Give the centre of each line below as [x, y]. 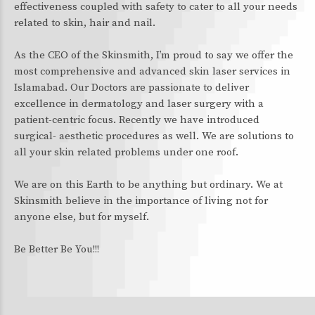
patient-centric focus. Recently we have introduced [137, 120]
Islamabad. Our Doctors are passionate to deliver [131, 88]
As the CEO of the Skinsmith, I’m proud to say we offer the [154, 55]
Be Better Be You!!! [57, 249]
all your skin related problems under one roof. [126, 152]
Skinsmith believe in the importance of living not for [141, 201]
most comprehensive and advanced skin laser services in [152, 71]
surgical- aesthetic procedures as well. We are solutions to [154, 136]
